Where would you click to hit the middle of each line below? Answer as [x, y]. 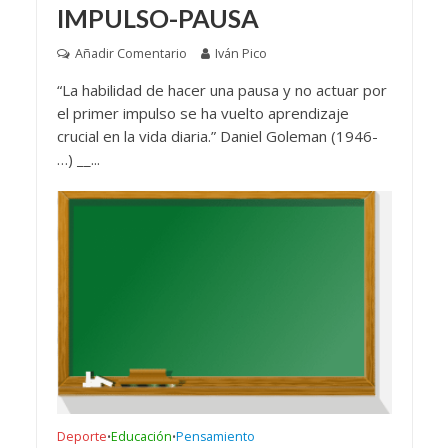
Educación [141, 437]
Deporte [81, 437]
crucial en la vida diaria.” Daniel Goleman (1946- [217, 135]
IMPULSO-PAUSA [157, 17]
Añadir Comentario [130, 53]
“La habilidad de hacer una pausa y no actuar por [221, 89]
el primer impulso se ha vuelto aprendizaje [202, 112]
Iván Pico [240, 53]
